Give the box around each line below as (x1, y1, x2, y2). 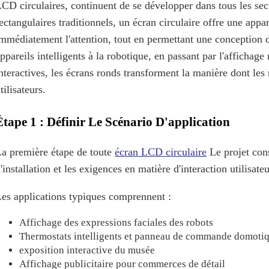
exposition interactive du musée (19, 244, 155, 256)
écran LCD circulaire (115, 145, 207, 158)
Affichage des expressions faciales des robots (19, 216, 213, 228)
